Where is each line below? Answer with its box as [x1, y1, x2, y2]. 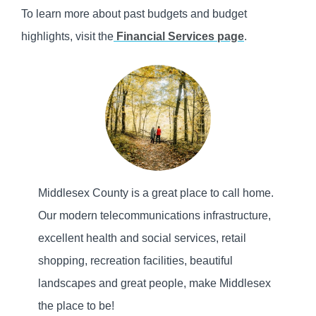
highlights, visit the [21, 30, 114, 42]
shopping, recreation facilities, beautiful [38, 254, 233, 267]
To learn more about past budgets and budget [21, 7, 247, 20]
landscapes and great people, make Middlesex [38, 276, 271, 289]
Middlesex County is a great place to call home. [38, 186, 274, 199]
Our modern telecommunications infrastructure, [38, 209, 271, 221]
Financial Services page [114, 30, 244, 42]
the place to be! [38, 299, 114, 312]
